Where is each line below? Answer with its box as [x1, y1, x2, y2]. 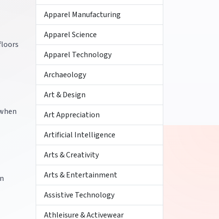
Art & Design [44, 89, 86, 100]
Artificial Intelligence [44, 130, 115, 140]
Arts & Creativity [44, 150, 99, 160]
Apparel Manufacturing [44, 9, 121, 20]
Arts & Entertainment [44, 170, 117, 180]
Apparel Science [44, 29, 97, 40]
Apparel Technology [44, 49, 111, 60]
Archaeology [44, 69, 86, 80]
